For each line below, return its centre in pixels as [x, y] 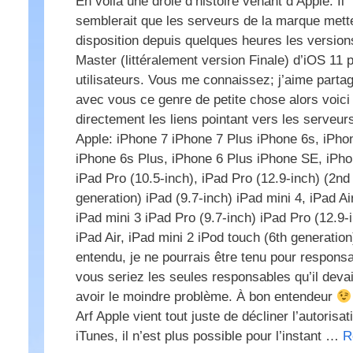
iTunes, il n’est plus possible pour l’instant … [209, 336]
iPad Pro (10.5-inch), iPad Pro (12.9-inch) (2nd [213, 179]
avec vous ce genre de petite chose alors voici [213, 100]
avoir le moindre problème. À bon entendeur [206, 297]
